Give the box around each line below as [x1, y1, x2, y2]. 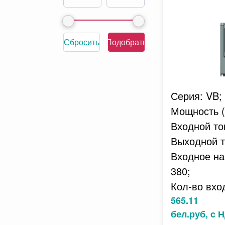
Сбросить [63, 36, 99, 48]
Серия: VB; [171, 88, 222, 103]
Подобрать [106, 36, 147, 48]
